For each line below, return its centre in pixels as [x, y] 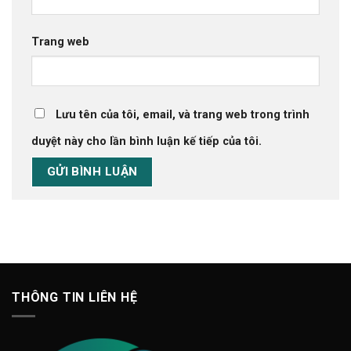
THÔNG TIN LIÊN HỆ [75, 297]
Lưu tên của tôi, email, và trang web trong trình [183, 115]
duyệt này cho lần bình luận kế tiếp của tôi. [147, 142]
